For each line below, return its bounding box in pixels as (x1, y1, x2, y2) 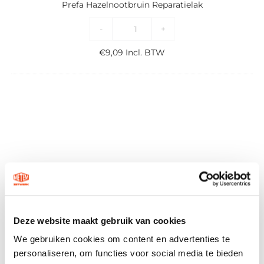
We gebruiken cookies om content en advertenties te (14, 233, 230, 244)
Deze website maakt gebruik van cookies (14, 215, 186, 225)
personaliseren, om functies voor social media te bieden (14, 247, 243, 258)
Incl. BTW (126, 47, 165, 58)
